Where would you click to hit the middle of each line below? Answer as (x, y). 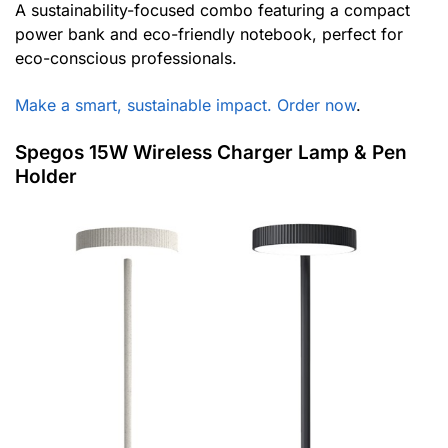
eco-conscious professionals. (126, 58)
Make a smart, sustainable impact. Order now (185, 104)
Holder (46, 176)
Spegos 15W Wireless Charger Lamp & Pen (211, 152)
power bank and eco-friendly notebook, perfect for (209, 34)
